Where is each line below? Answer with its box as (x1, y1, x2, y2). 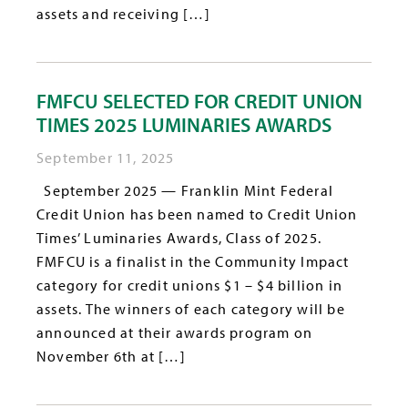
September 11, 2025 (36, 148, 175, 167)
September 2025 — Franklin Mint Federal (36, 180, 334, 199)
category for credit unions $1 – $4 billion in (36, 275, 343, 294)
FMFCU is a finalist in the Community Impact (36, 251, 350, 270)
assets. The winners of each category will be (36, 299, 345, 318)
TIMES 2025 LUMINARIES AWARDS (36, 111, 331, 138)
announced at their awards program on (36, 322, 313, 342)
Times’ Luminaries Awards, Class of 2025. (36, 228, 321, 247)
